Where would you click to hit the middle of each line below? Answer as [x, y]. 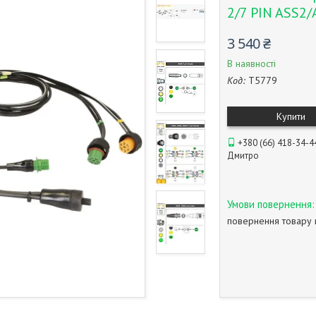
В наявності [251, 63]
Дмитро [243, 156]
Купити [291, 116]
